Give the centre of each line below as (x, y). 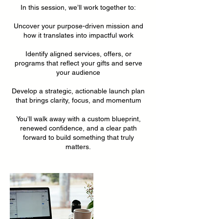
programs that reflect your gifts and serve (78, 63)
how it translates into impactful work (78, 35)
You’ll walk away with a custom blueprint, (78, 119)
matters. (78, 146)
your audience (78, 72)
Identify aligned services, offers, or (78, 54)
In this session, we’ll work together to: (78, 7)
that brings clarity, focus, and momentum (78, 100)
